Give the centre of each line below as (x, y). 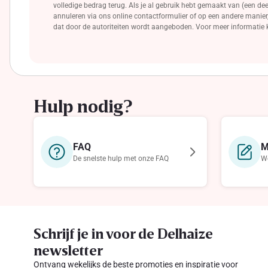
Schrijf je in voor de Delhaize (123, 233)
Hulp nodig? (83, 106)
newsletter (68, 250)
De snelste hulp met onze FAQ (121, 159)
